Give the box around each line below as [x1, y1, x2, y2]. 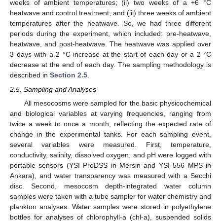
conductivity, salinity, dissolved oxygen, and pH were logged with [10, 150, 211, 159]
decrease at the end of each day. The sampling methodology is [10, 61, 211, 69]
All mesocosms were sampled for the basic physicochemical [24, 99, 211, 107]
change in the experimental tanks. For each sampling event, [10, 130, 211, 138]
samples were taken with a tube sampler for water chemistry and [10, 192, 211, 200]
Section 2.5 [50, 71, 87, 79]
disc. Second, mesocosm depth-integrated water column [10, 182, 211, 190]
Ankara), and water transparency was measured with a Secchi [10, 171, 211, 180]
